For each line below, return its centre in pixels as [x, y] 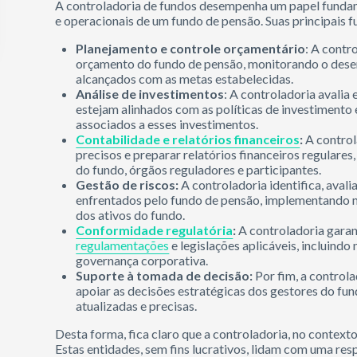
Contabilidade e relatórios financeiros [188, 139]
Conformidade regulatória [155, 230]
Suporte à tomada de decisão [163, 275]
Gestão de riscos [126, 184]
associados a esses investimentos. [167, 124]
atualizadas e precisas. [137, 306]
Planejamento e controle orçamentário [191, 48]
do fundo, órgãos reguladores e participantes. [199, 169]
